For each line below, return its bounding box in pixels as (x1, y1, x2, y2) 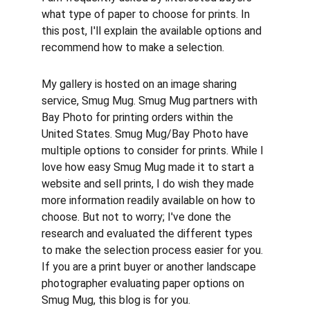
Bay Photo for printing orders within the (42, 111, 236, 124)
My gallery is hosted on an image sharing (42, 77, 239, 91)
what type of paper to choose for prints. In (42, 8, 253, 21)
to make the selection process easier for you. (42, 244, 266, 257)
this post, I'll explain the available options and (42, 24, 264, 37)
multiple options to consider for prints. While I (42, 144, 266, 157)
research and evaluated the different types (42, 227, 255, 240)
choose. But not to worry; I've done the (42, 210, 234, 224)
